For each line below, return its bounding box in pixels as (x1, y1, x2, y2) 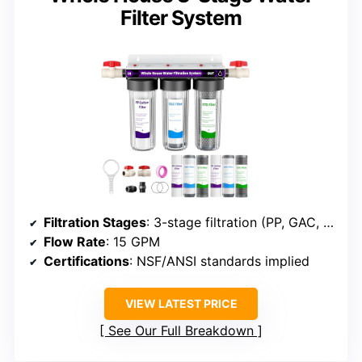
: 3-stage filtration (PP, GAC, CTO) (146, 214, 323, 231)
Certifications (44, 253, 129, 270)
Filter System (120, 6, 242, 31)
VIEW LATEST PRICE (124, 297, 238, 311)
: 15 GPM (106, 234, 160, 250)
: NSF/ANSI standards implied (129, 253, 309, 270)
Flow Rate (44, 234, 106, 250)
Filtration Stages (44, 214, 146, 231)
